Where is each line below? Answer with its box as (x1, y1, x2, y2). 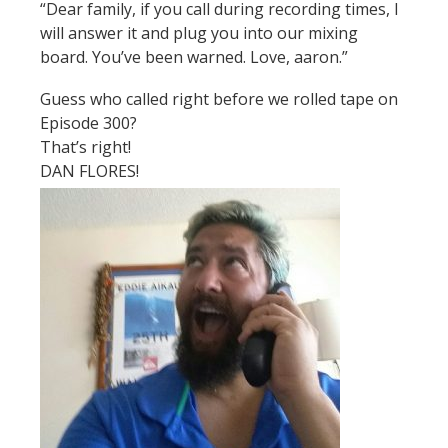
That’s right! (40, 135, 131, 158)
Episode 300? (40, 111, 137, 134)
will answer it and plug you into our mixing (40, 21, 358, 44)
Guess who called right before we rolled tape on (40, 87, 398, 110)
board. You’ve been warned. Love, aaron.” (40, 45, 348, 68)
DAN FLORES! (40, 159, 139, 182)
